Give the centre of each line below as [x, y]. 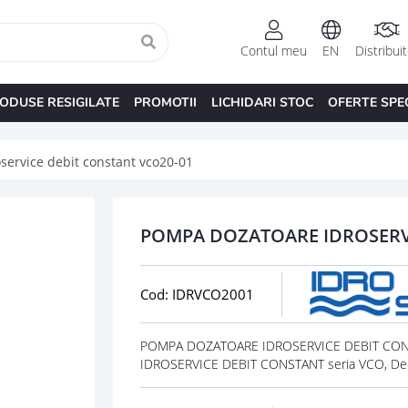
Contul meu [273, 51]
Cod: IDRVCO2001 [197, 294]
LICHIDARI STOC [262, 102]
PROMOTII [165, 102]
